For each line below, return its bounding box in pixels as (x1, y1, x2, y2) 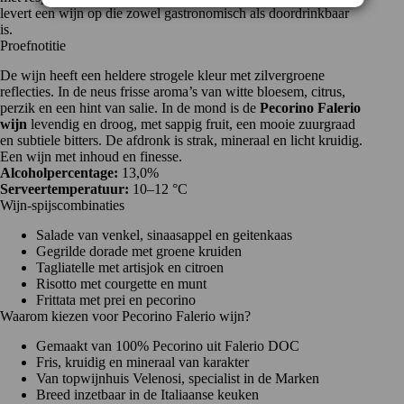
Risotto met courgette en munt (36, 275, 207, 291)
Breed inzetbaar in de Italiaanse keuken (36, 386, 259, 402)
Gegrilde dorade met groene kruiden (36, 243, 242, 259)
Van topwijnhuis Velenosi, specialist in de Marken (36, 370, 319, 386)
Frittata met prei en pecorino (36, 291, 196, 308)
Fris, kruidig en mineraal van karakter (36, 353, 249, 370)
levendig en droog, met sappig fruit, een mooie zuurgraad (27, 115, 355, 132)
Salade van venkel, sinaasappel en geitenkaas (36, 226, 292, 243)
